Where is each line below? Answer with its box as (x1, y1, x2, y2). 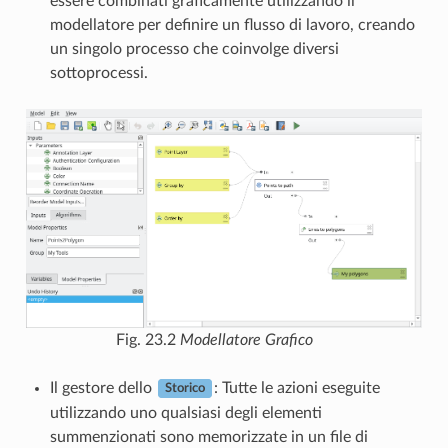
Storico (164, 382, 205, 395)
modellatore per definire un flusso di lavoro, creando (49, 16, 415, 33)
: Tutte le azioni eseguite (213, 379, 380, 396)
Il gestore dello (49, 379, 156, 396)
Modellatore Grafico (179, 331, 313, 348)
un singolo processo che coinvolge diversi (49, 40, 339, 57)
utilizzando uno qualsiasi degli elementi (49, 404, 322, 421)
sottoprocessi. (49, 64, 148, 81)
